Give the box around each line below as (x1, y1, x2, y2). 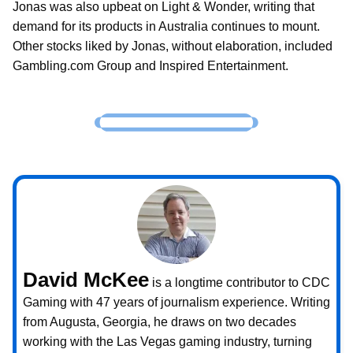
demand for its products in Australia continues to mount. (13, 19, 320, 33)
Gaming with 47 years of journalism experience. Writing (23, 295, 330, 309)
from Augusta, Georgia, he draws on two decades (23, 314, 296, 329)
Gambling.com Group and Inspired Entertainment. (13, 58, 288, 72)
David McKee (23, 268, 149, 291)
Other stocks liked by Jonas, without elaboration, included (13, 39, 333, 53)
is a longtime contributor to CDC (149, 275, 330, 289)
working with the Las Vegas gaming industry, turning (23, 334, 312, 348)
